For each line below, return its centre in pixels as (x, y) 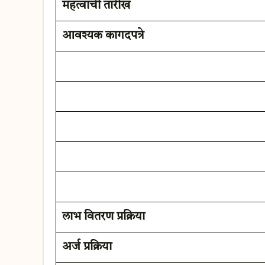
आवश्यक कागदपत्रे (103, 36)
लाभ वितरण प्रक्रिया (103, 217)
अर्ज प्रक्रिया (87, 247)
